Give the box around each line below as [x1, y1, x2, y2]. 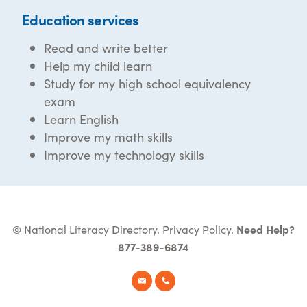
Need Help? [236, 221, 295, 237]
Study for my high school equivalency [44, 75, 251, 93]
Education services [22, 9, 139, 30]
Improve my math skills [44, 128, 173, 146]
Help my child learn [44, 57, 152, 75]
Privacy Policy [162, 221, 231, 237]
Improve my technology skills [44, 146, 204, 164]
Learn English [44, 110, 119, 128]
